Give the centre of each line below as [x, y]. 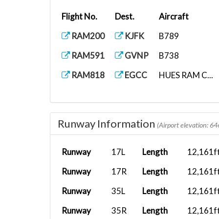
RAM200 [87, 36]
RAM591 [87, 55]
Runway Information [107, 123]
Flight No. [79, 16]
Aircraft [174, 16]
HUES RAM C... [186, 75]
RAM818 [87, 75]
